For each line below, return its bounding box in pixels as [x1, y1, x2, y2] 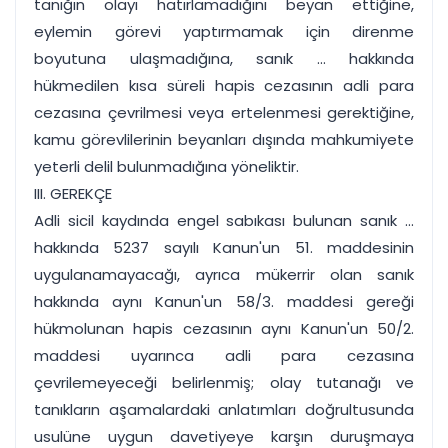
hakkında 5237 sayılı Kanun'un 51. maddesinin [34, 237, 414, 258]
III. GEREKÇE [34, 183, 112, 204]
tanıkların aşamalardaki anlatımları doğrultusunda [34, 399, 414, 420]
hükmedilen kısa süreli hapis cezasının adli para [34, 75, 414, 96]
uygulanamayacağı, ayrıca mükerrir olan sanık [34, 264, 414, 285]
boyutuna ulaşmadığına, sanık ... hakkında [34, 48, 414, 69]
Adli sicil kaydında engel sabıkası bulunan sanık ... [34, 210, 414, 231]
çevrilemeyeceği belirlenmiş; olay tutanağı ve [34, 372, 414, 393]
